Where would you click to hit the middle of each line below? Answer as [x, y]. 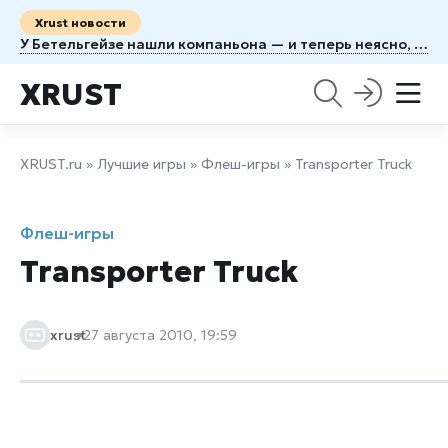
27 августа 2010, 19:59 [160, 335]
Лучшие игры [141, 164]
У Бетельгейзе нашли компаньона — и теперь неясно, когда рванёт [421, 44]
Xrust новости [80, 22]
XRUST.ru [51, 164]
